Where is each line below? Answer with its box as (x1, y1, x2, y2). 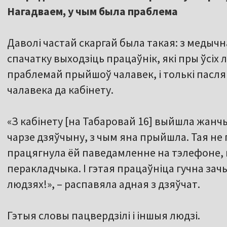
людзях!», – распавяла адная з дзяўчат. (7, 177, 200, 192)
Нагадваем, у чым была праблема (7, 4, 178, 19)
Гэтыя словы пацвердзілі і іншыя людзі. (7, 208, 200, 223)
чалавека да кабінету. (7, 83, 113, 97)
